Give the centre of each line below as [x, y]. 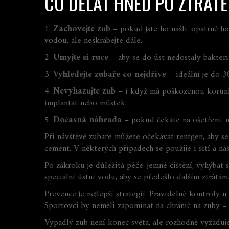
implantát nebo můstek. [86, 103]
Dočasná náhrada [87, 120]
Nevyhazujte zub [84, 91]
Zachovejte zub [82, 29]
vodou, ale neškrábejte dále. [93, 41]
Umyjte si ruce [81, 58]
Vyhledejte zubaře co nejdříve [110, 75]
